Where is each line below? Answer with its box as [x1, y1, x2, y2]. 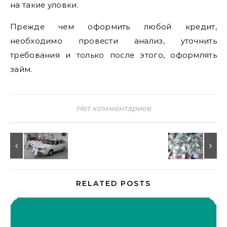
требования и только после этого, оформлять [10, 50, 217, 60]
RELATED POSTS [76, 179, 151, 188]
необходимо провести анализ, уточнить [10, 36, 217, 46]
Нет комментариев [76, 103, 151, 113]
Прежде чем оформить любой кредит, [10, 22, 217, 31]
